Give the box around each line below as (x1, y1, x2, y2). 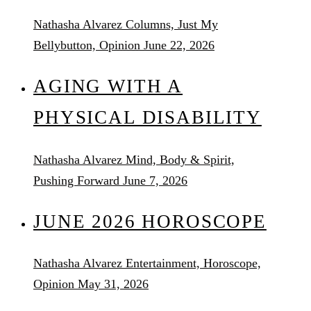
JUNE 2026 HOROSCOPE (33, 210, 267, 232)
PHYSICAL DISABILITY (33, 107, 262, 128)
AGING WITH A (33, 76, 183, 97)
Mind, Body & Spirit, (126, 152, 235, 167)
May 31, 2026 (78, 277, 149, 292)
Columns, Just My (126, 17, 218, 31)
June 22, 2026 (144, 37, 215, 52)
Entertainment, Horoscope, (126, 256, 261, 271)
